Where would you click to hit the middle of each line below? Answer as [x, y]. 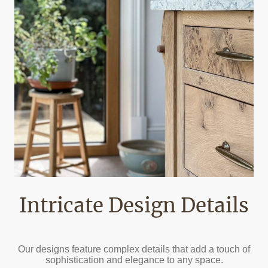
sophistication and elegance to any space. [134, 260]
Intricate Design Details [134, 206]
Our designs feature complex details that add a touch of [134, 249]
